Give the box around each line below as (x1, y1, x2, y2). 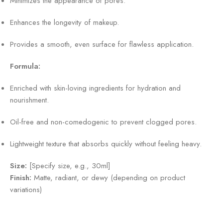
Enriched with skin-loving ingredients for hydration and (10, 82, 181, 94)
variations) (10, 184, 42, 195)
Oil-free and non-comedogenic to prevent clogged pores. (10, 116, 197, 127)
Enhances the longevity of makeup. (10, 16, 119, 28)
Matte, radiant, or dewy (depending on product (31, 172, 185, 183)
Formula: (10, 60, 40, 72)
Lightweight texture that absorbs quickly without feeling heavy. (10, 138, 202, 149)
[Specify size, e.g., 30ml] (27, 160, 111, 171)
